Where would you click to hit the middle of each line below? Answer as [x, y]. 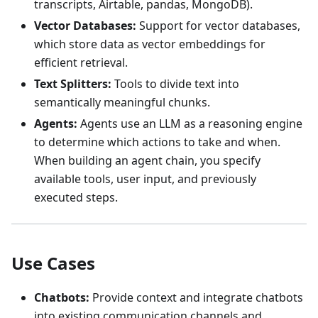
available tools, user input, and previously [145, 179]
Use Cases [53, 263]
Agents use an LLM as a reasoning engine [190, 123]
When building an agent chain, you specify [147, 160]
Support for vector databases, [218, 25]
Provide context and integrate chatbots [196, 297]
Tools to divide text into [175, 83]
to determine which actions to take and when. [157, 142]
